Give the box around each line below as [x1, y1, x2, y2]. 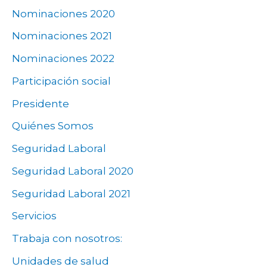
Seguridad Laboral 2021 [12, 187, 131, 200]
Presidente [12, 97, 69, 110]
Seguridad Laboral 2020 [12, 164, 133, 177]
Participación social [12, 74, 111, 87]
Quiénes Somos [12, 120, 94, 132]
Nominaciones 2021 [12, 30, 112, 42]
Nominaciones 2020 [12, 7, 115, 20]
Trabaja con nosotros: [12, 232, 122, 245]
